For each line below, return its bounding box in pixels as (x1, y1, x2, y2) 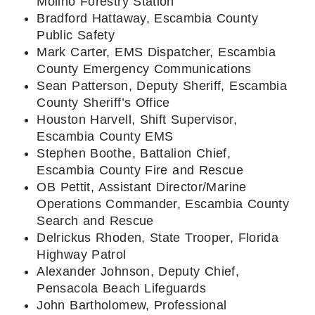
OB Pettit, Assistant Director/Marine (37, 179, 247, 194)
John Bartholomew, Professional (37, 297, 227, 312)
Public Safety (37, 27, 115, 42)
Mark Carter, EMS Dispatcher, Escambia (37, 44, 276, 59)
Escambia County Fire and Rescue (37, 162, 243, 177)
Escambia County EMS (37, 129, 174, 143)
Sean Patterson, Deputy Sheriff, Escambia (37, 78, 288, 93)
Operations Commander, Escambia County (37, 196, 289, 211)
